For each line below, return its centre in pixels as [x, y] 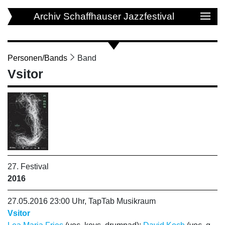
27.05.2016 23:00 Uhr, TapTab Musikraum [82, 201]
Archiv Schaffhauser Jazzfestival [104, 16]
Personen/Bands [37, 58]
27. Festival [28, 166]
